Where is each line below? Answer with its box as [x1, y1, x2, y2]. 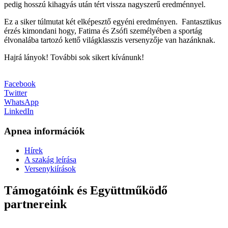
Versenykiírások [24, 164, 76, 174]
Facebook [4, 79, 36, 88]
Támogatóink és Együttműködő [4, 184, 167, 197]
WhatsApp [4, 97, 39, 106]
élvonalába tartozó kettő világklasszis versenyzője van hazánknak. [4, 35, 215, 44]
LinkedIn [4, 106, 34, 116]
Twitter [4, 88, 27, 97]
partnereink [4, 197, 67, 211]
